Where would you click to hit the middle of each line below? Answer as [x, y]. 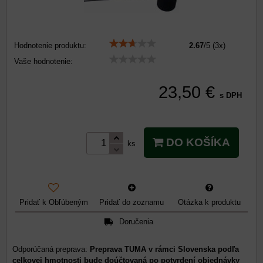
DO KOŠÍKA [197, 142]
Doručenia [136, 222]
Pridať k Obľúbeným [53, 202]
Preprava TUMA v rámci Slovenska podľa [164, 249]
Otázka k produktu [210, 202]
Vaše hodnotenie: [43, 61]
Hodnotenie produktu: [50, 45]
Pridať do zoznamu [131, 202]
